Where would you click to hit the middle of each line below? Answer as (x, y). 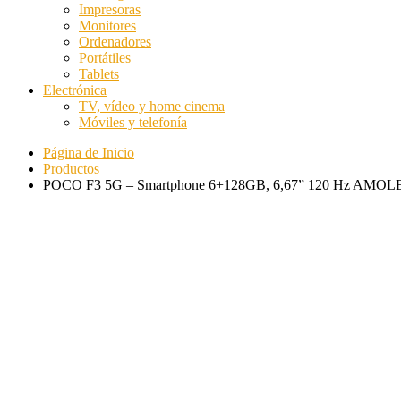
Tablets (99, 73)
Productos (71, 168)
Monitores (107, 25)
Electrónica (75, 90)
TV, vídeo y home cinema (152, 106)
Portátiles (105, 57)
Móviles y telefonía (133, 122)
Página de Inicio (89, 152)
